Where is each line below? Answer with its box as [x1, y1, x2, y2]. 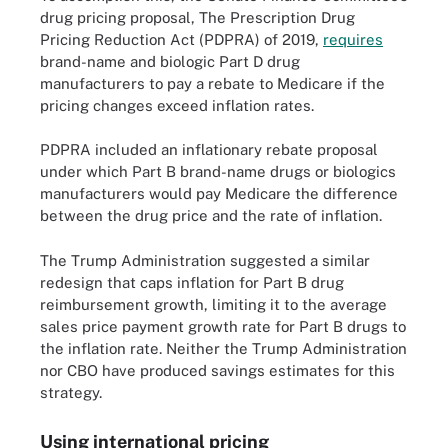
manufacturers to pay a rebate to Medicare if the [40, 74, 385, 92]
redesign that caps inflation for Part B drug [40, 273, 344, 291]
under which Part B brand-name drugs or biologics [40, 163, 396, 180]
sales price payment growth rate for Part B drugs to [40, 317, 406, 335]
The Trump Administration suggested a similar [40, 251, 370, 269]
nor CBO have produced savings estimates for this [40, 361, 395, 379]
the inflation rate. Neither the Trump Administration [40, 339, 407, 357]
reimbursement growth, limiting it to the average [40, 295, 387, 313]
